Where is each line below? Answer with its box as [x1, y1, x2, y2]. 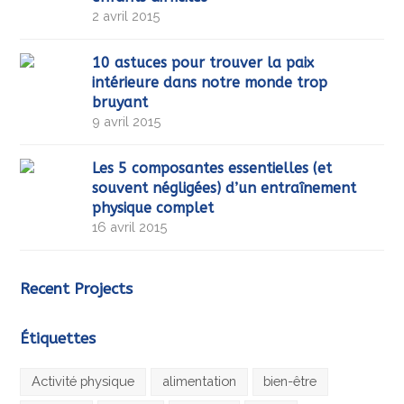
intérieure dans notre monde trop [92, 74, 328, 92]
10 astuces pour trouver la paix [92, 54, 315, 72]
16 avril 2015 [92, 219, 168, 235]
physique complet [92, 199, 215, 217]
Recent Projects [20, 280, 133, 299]
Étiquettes [20, 329, 96, 349]
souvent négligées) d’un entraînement [92, 179, 357, 197]
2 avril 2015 [92, 8, 161, 24]
